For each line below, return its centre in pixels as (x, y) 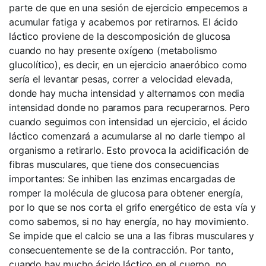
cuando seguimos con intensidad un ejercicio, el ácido (128, 122)
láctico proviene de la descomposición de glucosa (120, 36)
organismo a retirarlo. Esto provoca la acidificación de (129, 150)
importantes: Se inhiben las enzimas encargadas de (122, 179)
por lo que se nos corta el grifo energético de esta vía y (132, 207)
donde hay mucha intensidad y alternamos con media (127, 93)
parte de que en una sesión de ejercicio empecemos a (128, 8)
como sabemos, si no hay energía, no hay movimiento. (129, 221)
